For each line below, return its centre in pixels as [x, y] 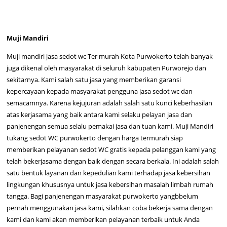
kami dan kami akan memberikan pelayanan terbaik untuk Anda [103, 220]
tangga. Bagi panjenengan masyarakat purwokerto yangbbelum [103, 196]
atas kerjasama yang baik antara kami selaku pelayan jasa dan [100, 115]
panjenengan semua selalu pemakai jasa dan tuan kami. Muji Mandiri [110, 126]
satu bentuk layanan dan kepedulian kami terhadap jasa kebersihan [109, 173]
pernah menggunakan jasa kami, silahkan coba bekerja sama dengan [110, 208]
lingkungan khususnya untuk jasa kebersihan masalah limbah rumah [110, 185]
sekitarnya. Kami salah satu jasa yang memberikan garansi [94, 80]
